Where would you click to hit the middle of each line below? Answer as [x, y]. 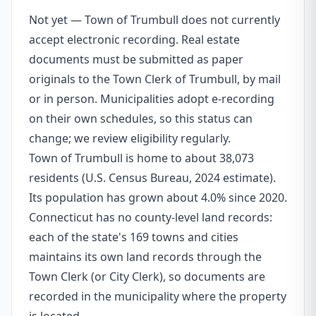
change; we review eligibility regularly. [130, 138]
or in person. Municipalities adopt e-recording [152, 99]
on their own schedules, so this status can [141, 119]
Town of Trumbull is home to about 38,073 [141, 158]
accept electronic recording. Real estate [134, 39]
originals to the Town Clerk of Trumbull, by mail [155, 79]
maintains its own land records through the [145, 257]
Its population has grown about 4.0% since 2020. [158, 197]
